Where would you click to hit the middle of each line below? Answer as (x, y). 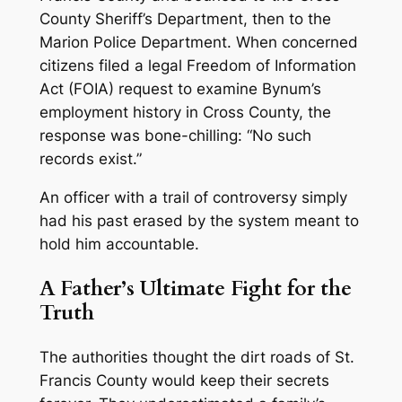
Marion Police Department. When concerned (198, 43)
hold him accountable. (119, 244)
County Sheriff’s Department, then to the (185, 19)
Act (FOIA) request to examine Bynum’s (180, 89)
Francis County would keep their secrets (184, 381)
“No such (279, 136)
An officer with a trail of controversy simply (193, 197)
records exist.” (90, 159)
